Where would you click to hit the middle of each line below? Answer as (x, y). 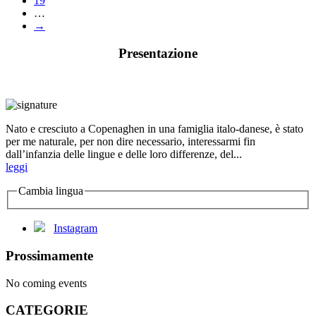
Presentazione (158, 53)
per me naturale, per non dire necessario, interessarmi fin (130, 141)
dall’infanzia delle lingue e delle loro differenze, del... (124, 154)
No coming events (46, 283)
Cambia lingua (51, 190)
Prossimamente (49, 255)
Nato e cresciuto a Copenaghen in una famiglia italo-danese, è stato (154, 128)
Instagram (75, 229)
